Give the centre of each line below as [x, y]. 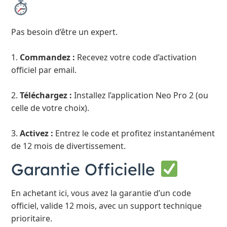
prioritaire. [32, 219]
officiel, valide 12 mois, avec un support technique [107, 206]
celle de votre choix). [50, 108]
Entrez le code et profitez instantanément [134, 133]
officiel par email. [44, 70]
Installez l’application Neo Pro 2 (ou [140, 95]
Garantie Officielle [86, 169]
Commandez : [48, 57]
